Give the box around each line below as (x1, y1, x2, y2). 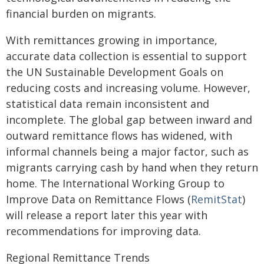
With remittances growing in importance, (6, 33, 217, 47)
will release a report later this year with (6, 208, 207, 222)
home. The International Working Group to (6, 176, 225, 190)
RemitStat (191, 192, 242, 206)
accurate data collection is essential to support (6, 49, 247, 63)
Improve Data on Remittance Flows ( (6, 192, 191, 206)
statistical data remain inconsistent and (6, 97, 209, 111)
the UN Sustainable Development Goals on (6, 65, 223, 79)
